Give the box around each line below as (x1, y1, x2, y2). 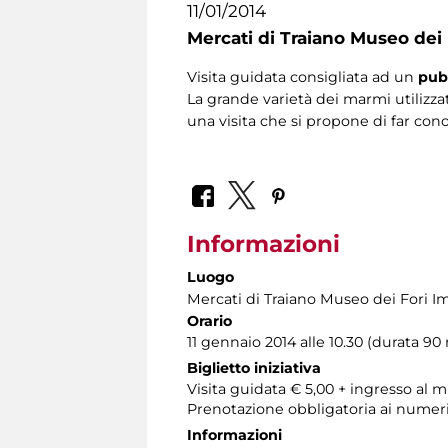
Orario (187, 311, 232, 330)
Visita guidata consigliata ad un (187, 68, 418, 87)
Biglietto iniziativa (187, 358, 321, 377)
